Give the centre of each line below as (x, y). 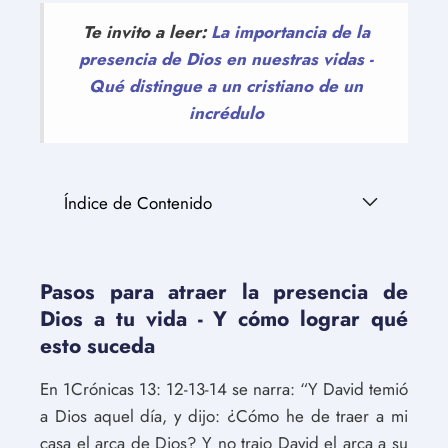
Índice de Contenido (138, 203)
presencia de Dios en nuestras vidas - (226, 59)
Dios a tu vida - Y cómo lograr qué (224, 319)
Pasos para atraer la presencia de (224, 292)
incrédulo (226, 113)
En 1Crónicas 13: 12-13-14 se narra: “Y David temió (224, 389)
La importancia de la (290, 32)
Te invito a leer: (146, 32)
